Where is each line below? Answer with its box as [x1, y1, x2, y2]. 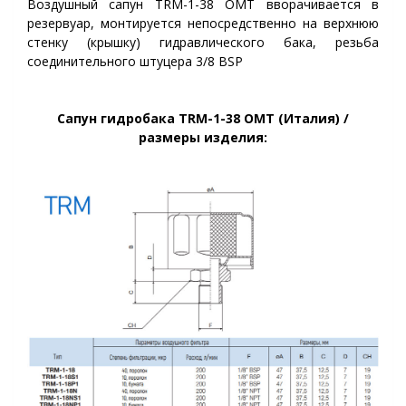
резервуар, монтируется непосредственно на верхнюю [27, 14, 379, 32]
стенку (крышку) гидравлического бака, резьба [27, 34, 379, 51]
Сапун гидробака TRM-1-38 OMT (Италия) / [57, 110, 349, 127]
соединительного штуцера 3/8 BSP [27, 53, 243, 70]
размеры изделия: [139, 129, 267, 146]
